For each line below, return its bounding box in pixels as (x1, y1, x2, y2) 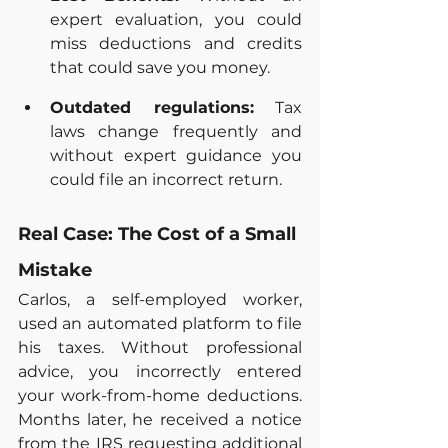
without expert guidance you (50, 145, 302, 165)
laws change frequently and (50, 121, 302, 141)
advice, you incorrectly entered (18, 361, 302, 381)
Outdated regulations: (50, 97, 254, 117)
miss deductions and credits (50, 33, 302, 53)
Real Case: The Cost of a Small (18, 222, 301, 245)
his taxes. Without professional (18, 337, 302, 357)
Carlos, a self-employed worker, (18, 289, 302, 309)
